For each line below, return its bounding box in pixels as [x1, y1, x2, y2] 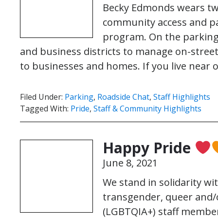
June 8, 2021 [103, 156, 158, 169]
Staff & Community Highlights [93, 103, 201, 114]
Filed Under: [20, 91, 65, 102]
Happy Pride [103, 138, 195, 158]
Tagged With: [20, 103, 71, 114]
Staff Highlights [153, 91, 210, 102]
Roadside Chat [97, 91, 149, 102]
